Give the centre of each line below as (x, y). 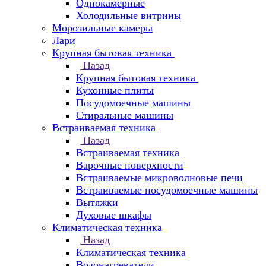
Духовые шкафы (114, 215)
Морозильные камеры (102, 28)
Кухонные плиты (115, 90)
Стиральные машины (125, 115)
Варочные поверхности (130, 165)
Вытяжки (97, 202)
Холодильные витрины (129, 15)
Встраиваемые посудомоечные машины (167, 190)
